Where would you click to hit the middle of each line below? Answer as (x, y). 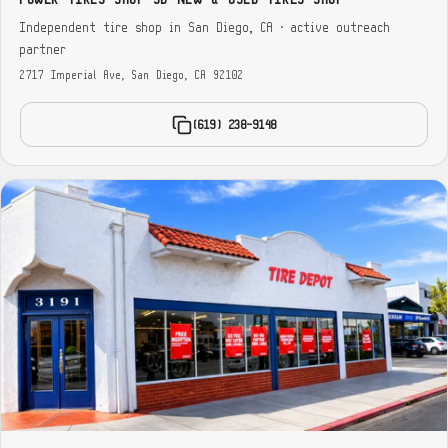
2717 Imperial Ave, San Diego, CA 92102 (132, 76)
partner (44, 49)
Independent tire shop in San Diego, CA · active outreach (206, 27)
